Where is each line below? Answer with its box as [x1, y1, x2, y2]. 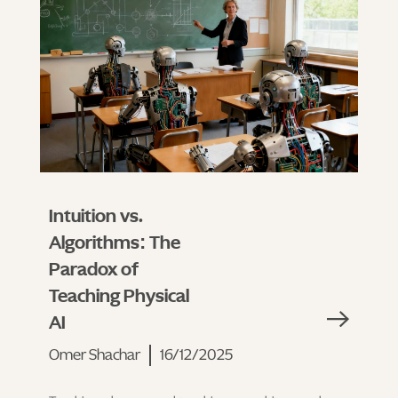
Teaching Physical [49, 283, 189, 309]
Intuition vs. [49, 203, 143, 229]
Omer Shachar [49, 345, 140, 365]
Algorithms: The [49, 230, 180, 256]
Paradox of [49, 257, 139, 283]
